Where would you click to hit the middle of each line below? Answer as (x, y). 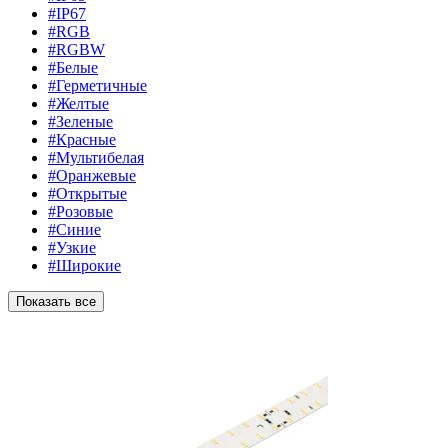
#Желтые (78, 104)
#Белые (73, 68)
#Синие (74, 230)
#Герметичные (97, 86)
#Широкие (84, 266)
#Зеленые (80, 122)
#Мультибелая (96, 158)
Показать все (56, 302)
